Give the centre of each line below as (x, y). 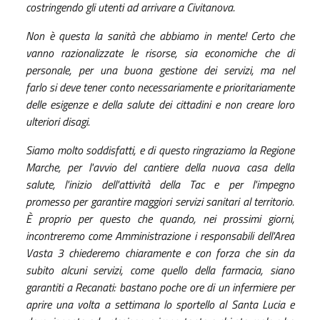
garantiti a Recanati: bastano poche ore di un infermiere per (160, 287)
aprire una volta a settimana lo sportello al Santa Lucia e (160, 304)
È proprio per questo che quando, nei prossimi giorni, (160, 218)
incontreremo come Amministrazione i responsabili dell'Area (160, 235)
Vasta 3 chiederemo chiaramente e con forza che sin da (160, 252)
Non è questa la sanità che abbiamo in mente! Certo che (160, 35)
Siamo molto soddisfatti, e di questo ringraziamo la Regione (160, 150)
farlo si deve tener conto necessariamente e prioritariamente (160, 87)
